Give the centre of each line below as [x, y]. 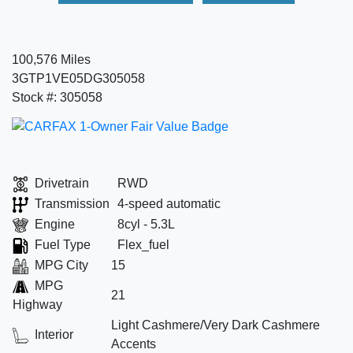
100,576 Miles [51, 59]
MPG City [61, 265]
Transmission [72, 204]
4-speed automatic [169, 204]
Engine [55, 224]
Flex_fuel [143, 245]
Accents [134, 344]
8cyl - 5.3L [146, 224]
